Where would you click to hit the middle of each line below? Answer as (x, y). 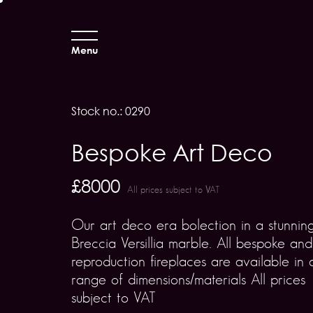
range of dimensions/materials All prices (188, 279)
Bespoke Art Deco (172, 152)
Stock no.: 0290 (111, 111)
